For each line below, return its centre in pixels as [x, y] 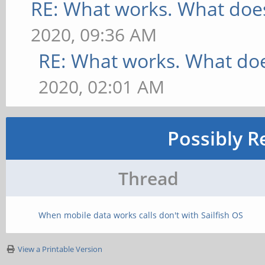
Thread [148, 178]
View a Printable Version [60, 249]
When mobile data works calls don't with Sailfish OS [141, 215]
